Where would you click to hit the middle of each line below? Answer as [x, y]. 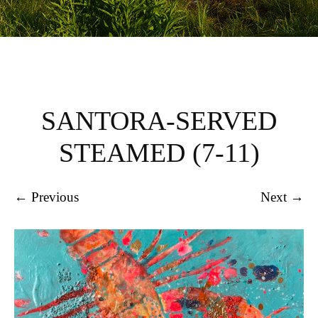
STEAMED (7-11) [159, 153]
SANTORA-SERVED [159, 121]
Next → [282, 197]
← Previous [46, 197]
